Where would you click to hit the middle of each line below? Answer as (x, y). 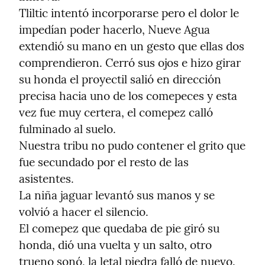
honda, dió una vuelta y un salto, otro (115, 245)
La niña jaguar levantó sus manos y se (117, 195)
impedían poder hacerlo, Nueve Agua (114, 30)
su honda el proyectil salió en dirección (120, 80)
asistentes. (46, 179)
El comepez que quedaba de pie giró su (119, 229)
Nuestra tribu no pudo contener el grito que (132, 146)
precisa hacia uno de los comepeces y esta (128, 96)
